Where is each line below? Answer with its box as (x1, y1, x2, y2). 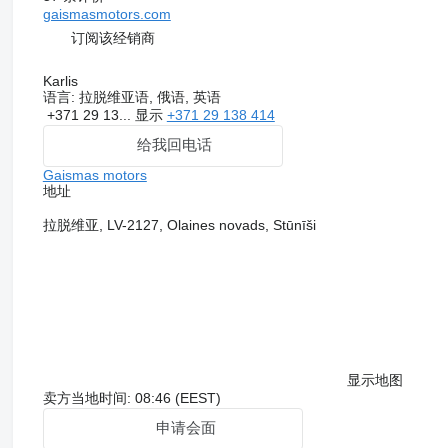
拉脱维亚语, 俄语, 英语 (74, 88, 221, 105)
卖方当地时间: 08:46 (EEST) (42, 389, 221, 406)
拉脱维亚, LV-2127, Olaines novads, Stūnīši (42, 216, 316, 233)
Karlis (42, 72, 78, 89)
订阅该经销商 (70, 30, 155, 46)
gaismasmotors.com (42, 5, 171, 22)
